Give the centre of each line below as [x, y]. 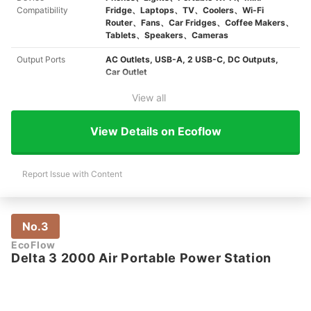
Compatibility [42, 10]
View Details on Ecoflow [155, 131]
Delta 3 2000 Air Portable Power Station [142, 258]
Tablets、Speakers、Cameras [167, 35]
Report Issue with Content [72, 174]
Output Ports [41, 60]
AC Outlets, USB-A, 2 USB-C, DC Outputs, [192, 60]
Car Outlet [126, 72]
